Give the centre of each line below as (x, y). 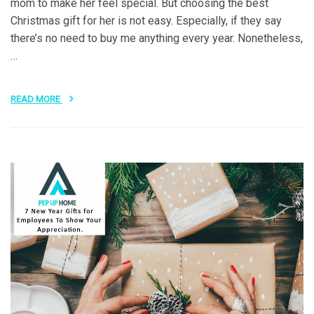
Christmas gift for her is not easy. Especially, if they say (146, 20)
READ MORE (36, 99)
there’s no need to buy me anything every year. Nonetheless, (157, 38)
